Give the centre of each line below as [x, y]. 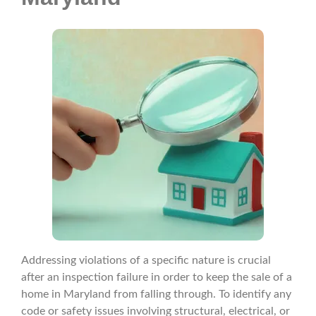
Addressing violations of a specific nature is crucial [146, 261]
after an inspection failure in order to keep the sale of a [157, 278]
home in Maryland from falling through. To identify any [156, 294]
